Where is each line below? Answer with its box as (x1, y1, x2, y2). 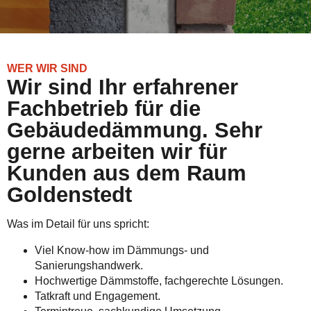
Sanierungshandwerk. (35, 260, 143, 271)
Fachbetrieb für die (7, 96, 201, 121)
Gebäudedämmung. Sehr (7, 118, 262, 142)
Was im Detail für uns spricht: (7, 218, 149, 230)
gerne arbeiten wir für (7, 140, 227, 164)
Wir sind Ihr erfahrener (7, 75, 238, 99)
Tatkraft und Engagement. (35, 290, 160, 302)
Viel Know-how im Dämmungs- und (35, 244, 209, 256)
